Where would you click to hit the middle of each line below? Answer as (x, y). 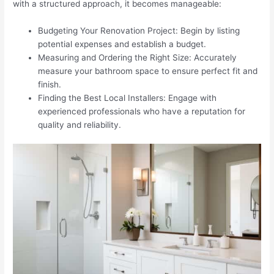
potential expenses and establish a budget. (122, 44)
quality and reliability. (80, 124)
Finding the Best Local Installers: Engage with (128, 98)
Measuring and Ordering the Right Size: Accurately (138, 57)
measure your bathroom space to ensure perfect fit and (148, 71)
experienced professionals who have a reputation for (142, 111)
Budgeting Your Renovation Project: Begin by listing (139, 30)
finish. (50, 84)
